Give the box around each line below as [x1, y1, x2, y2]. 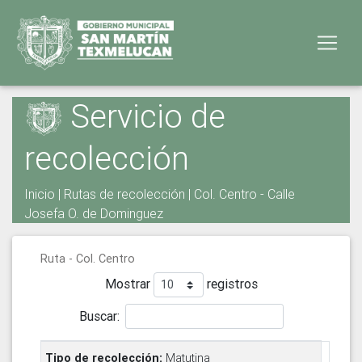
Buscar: [78, 307, 120, 324]
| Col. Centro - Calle [185, 186, 295, 203]
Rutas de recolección [64, 186, 185, 203]
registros [203, 276, 258, 293]
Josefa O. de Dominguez [24, 205, 163, 222]
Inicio [24, 186, 55, 203]
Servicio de [62, 96, 225, 136]
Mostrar [104, 276, 154, 293]
